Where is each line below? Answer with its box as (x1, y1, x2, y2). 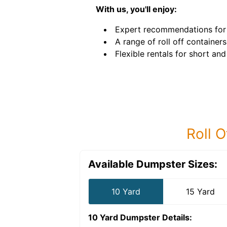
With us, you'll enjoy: (96, 4, 177, 14)
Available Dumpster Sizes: (88, 158, 217, 170)
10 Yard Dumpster (88, 212, 160, 222)
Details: (160, 212, 192, 222)
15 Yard (186, 186, 215, 197)
